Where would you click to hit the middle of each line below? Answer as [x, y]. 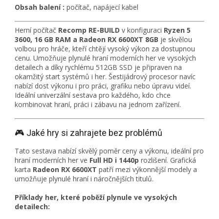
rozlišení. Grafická [167, 160]
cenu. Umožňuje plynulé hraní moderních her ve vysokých [105, 58]
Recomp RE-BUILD [89, 30]
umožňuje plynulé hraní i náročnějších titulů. [84, 179]
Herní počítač [36, 30]
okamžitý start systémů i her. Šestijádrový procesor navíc [105, 77]
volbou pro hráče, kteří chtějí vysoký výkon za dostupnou [105, 49]
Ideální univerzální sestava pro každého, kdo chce [93, 95]
